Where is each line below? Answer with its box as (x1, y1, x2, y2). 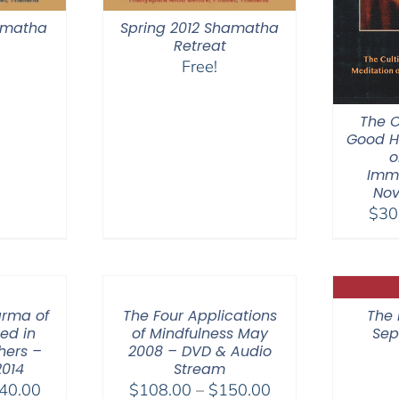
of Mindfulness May (131, 322, 268, 344)
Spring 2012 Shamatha (120, 17, 279, 38)
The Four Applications (122, 305, 277, 326)
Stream (174, 358, 225, 379)
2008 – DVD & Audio (127, 340, 272, 362)
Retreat (173, 35, 226, 56)
